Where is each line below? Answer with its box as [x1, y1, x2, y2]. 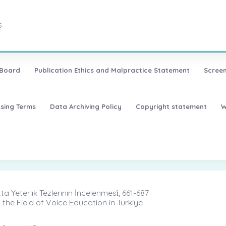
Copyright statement [135, 102, 207, 110]
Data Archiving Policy [49, 102, 122, 110]
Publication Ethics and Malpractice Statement [34, 66, 190, 75]
